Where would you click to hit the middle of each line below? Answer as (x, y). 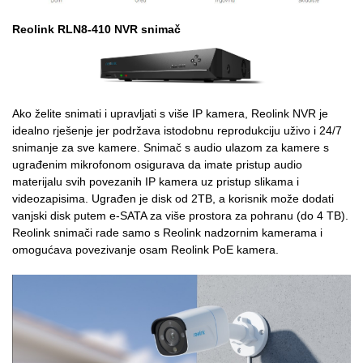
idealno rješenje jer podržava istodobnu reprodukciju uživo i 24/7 (177, 131)
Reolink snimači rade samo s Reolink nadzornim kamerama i (167, 233)
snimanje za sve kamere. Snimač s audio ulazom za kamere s (171, 148)
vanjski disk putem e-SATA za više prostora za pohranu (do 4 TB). (180, 216)
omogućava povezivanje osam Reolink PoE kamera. (145, 250)
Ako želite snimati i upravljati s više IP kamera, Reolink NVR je (170, 114)
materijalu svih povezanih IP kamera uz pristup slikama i (156, 182)
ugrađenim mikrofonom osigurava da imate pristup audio (157, 165)
